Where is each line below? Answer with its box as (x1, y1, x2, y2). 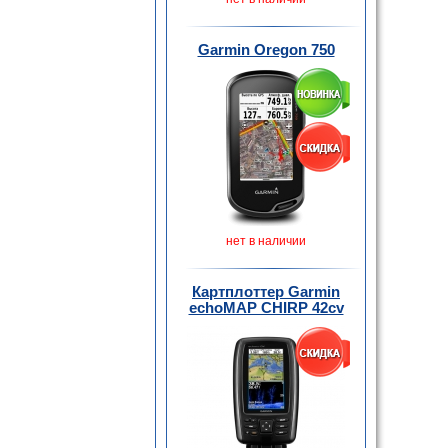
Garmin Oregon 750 (197, 41, 335, 58)
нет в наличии (226, 234, 306, 248)
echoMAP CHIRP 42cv (188, 299, 344, 316)
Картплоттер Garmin (192, 283, 340, 300)
